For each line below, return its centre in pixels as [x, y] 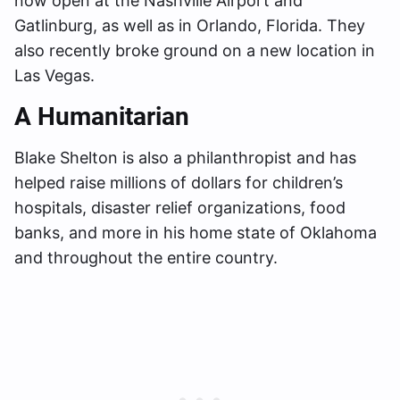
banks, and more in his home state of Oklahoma [196, 232]
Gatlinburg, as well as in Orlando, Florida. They [190, 25]
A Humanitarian [102, 116]
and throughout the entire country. [146, 257]
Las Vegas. [54, 75]
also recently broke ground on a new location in [195, 50]
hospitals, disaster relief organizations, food [180, 207]
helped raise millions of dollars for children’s [179, 182]
